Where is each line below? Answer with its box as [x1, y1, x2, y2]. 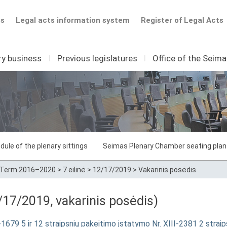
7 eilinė [63, 166, 86, 174]
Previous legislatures [57, 53, 137, 63]
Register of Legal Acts [141, 16, 223, 25]
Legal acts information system [15, 16, 130, 25]
